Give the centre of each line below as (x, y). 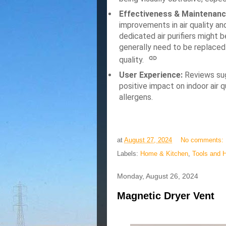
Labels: (129, 154)
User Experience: (151, 75)
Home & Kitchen (164, 154)
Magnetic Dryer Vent (166, 196)
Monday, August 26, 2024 (158, 176)
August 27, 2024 (148, 140)
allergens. (136, 97)
